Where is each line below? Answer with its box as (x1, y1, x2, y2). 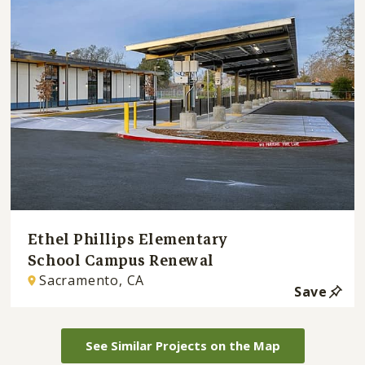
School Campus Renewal (27, 247, 214, 273)
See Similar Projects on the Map (85, 337, 280, 354)
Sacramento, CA (38, 271, 145, 290)
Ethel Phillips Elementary (27, 226, 228, 252)
